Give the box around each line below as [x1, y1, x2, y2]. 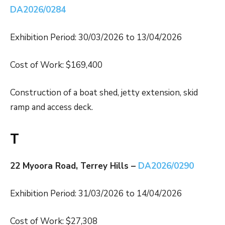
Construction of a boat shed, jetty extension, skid [10, 87, 198, 99]
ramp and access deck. [10, 101, 93, 114]
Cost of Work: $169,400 [10, 59, 102, 71]
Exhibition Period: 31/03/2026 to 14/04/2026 [10, 188, 182, 200]
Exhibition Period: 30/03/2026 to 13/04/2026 [10, 32, 182, 44]
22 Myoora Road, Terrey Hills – [10, 160, 138, 172]
